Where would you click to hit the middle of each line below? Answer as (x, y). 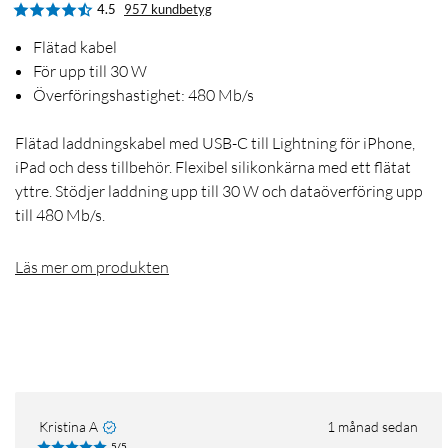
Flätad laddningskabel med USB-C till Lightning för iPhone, (215, 143)
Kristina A (68, 427)
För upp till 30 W (90, 71)
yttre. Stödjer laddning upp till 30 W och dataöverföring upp (219, 191)
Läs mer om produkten (92, 267)
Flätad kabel (75, 47)
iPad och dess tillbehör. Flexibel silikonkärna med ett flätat (213, 167)
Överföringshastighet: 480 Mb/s (143, 95)
